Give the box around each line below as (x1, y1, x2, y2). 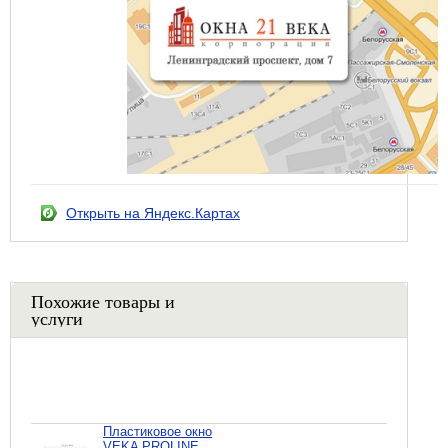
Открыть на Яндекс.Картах (66, 204, 240, 221)
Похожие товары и (31, 288, 175, 313)
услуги (31, 305, 83, 330)
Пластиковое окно (103, 423, 212, 439)
